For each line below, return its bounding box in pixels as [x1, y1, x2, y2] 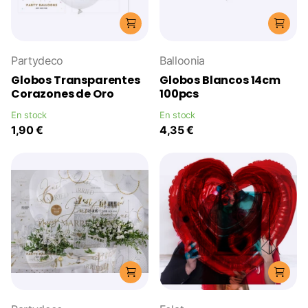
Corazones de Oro [11, 85, 114, 102]
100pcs [159, 85, 199, 102]
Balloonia [159, 53, 206, 67]
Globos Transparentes [11, 71, 140, 88]
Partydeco [11, 53, 64, 67]
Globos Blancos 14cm [159, 71, 280, 88]
